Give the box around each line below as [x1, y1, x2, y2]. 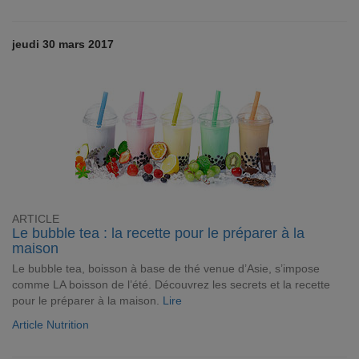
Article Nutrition [12, 318, 89, 331]
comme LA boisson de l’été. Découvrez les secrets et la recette [12, 278, 330, 291]
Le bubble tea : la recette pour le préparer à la [12, 225, 305, 241]
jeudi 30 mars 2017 [12, 38, 114, 50]
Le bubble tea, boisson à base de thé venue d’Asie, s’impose [12, 262, 320, 275]
